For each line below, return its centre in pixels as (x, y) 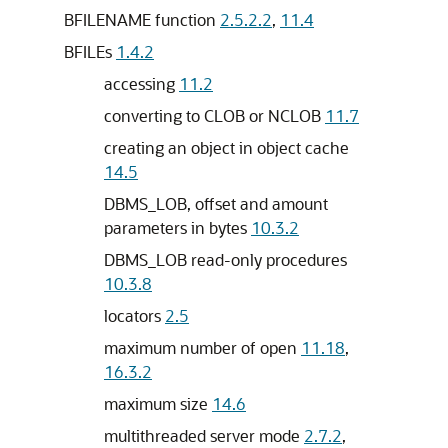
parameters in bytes (177, 227)
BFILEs (90, 51)
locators (134, 315)
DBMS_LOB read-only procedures (225, 259)
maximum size (158, 403)
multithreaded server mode (204, 435)
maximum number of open (202, 347)
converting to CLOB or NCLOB (214, 115)
